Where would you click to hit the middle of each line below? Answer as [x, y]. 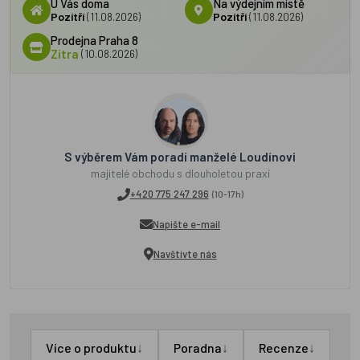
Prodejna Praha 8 [94, 40]
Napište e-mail [186, 224]
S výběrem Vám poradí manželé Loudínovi [180, 157]
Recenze [283, 348]
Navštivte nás [185, 254]
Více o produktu [91, 348]
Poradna [197, 348]
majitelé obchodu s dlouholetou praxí [180, 173]
